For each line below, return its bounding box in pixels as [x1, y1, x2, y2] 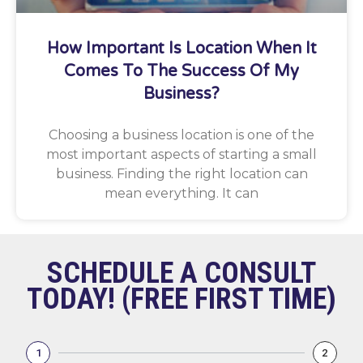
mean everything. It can [105, 186, 258, 201]
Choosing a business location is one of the [49, 127, 314, 143]
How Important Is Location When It [46, 39, 317, 58]
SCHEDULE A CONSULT [47, 256, 316, 291]
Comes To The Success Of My [64, 62, 299, 81]
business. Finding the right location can [55, 166, 308, 181]
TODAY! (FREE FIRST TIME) [27, 282, 336, 317]
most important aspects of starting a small [46, 147, 317, 162]
